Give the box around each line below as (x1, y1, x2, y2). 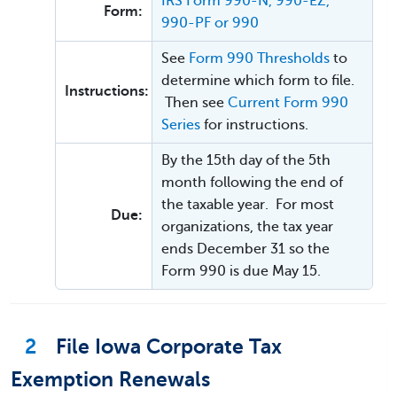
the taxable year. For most (161, 197, 334, 214)
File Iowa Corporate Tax (51, 335, 282, 359)
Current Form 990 (228, 95, 348, 112)
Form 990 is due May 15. (161, 263, 321, 280)
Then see (161, 95, 228, 112)
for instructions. (200, 117, 308, 134)
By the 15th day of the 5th (161, 152, 331, 169)
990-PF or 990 (161, 15, 259, 32)
